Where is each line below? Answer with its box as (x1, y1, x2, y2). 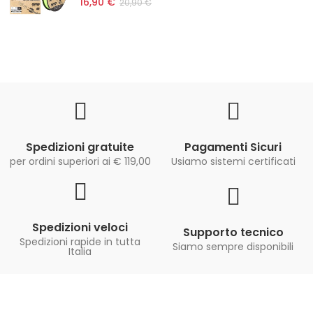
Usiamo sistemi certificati (170, 154, 296, 169)
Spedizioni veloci (32, 219, 128, 236)
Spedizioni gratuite (26, 139, 134, 156)
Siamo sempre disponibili (173, 240, 293, 254)
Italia (68, 245, 92, 259)
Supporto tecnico (182, 224, 284, 241)
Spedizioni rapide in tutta (20, 235, 140, 249)
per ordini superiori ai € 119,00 (9, 154, 151, 169)
